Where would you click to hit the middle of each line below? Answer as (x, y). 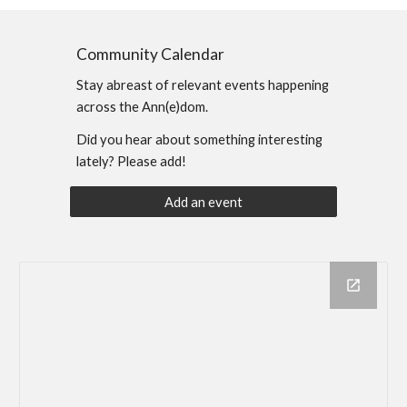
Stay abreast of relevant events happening (203, 85)
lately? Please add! (132, 161)
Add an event (203, 202)
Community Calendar (151, 54)
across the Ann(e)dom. (143, 107)
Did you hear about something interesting (200, 139)
